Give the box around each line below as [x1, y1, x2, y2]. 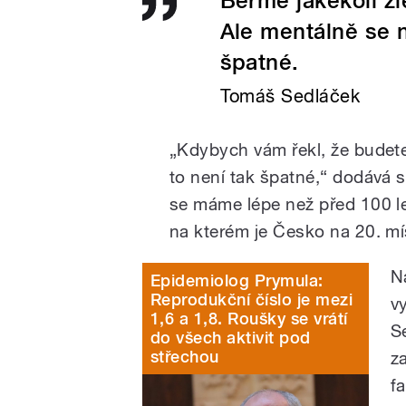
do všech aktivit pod [150, 327, 311, 347]
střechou [150, 346, 219, 366]
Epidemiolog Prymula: [150, 270, 324, 290]
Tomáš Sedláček [219, 85, 361, 108]
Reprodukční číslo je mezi [150, 289, 353, 309]
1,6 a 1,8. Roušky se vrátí [150, 308, 348, 328]
